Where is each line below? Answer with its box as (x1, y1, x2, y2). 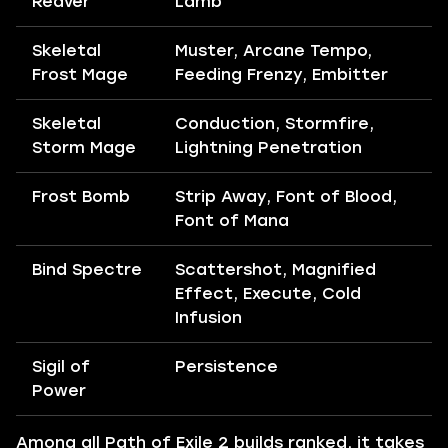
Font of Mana (175, 211, 289, 231)
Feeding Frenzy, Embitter (175, 65, 388, 85)
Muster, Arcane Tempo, (175, 41, 372, 61)
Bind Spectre (32, 260, 142, 280)
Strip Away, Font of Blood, (175, 187, 397, 207)
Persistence (175, 357, 278, 377)
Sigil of (32, 357, 90, 377)
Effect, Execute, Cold (175, 284, 361, 304)
